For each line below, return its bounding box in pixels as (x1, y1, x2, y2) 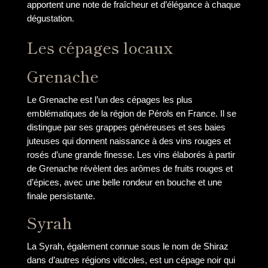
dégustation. (26, 13, 74, 24)
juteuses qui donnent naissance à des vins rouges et (26, 135, 231, 146)
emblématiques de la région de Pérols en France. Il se (26, 108, 236, 118)
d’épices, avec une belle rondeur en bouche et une (26, 176, 222, 187)
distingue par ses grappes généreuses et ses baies (26, 121, 226, 132)
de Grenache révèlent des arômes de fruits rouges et (26, 163, 233, 173)
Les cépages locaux (26, 35, 173, 58)
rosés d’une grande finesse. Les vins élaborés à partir (26, 149, 235, 160)
